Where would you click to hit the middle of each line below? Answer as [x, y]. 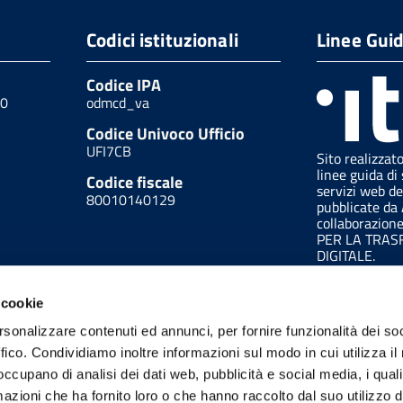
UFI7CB [109, 151]
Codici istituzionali [162, 40]
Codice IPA [124, 85]
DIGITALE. [346, 255]
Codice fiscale [134, 182]
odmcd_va [118, 103]
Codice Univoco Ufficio [166, 134]
